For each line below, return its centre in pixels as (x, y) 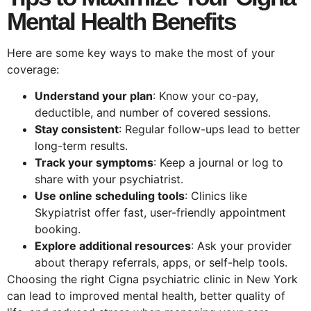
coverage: (33, 69)
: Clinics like (216, 196)
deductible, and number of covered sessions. (153, 113)
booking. (58, 229)
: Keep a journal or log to (218, 163)
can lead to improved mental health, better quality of (146, 296)
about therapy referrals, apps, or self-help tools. (161, 263)
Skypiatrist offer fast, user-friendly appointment (160, 213)
